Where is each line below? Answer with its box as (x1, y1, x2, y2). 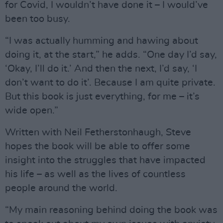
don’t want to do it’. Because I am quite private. (5, 78, 216, 88)
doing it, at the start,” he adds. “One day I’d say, (5, 50, 217, 60)
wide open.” (5, 106, 58, 115)
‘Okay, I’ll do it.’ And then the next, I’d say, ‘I (5, 64, 197, 74)
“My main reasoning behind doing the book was (5, 205, 218, 215)
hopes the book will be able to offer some (5, 141, 190, 151)
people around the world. (5, 183, 117, 193)
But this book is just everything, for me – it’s (5, 92, 200, 102)
